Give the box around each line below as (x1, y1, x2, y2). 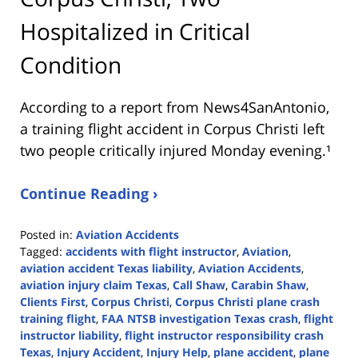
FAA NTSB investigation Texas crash (101, 310, 298, 326)
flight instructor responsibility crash (125, 327, 324, 343)
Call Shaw (173, 276, 225, 292)
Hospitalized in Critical (20, 15, 250, 46)
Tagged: (20, 243, 62, 259)
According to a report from (20, 97, 203, 117)
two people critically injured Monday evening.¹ (20, 140, 331, 160)
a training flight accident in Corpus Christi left (20, 118, 324, 138)
